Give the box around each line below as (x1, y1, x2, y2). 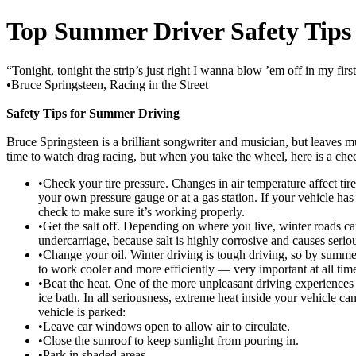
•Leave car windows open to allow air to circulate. (38, 319, 290, 333)
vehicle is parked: (38, 304, 126, 319)
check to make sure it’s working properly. (38, 204, 245, 219)
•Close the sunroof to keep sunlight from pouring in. (38, 333, 299, 347)
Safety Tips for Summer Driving (6, 106, 180, 120)
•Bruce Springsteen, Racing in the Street (6, 77, 208, 91)
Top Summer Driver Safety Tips (6, 17, 351, 46)
